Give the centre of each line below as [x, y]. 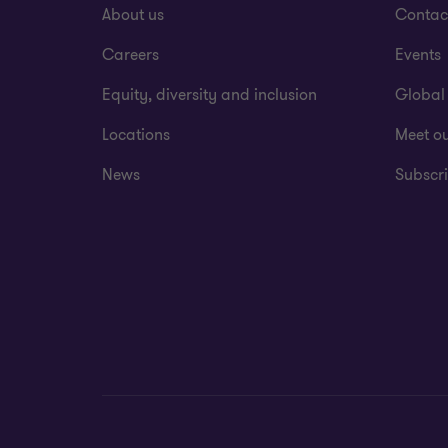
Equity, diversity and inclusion [209, 95]
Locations [136, 135]
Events [417, 55]
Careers [130, 55]
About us [133, 15]
